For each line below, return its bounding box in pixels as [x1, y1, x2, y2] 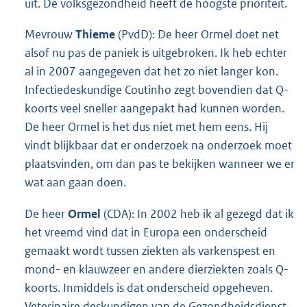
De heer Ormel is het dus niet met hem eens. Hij [25, 119, 268, 135]
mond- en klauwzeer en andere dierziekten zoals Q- [25, 261, 288, 277]
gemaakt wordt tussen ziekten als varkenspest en [25, 243, 275, 258]
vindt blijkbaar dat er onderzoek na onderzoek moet [25, 138, 292, 153]
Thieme [75, 27, 115, 42]
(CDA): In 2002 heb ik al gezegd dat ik [101, 206, 294, 221]
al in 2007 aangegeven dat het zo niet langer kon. [25, 64, 278, 79]
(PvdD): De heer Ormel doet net [115, 27, 279, 42]
